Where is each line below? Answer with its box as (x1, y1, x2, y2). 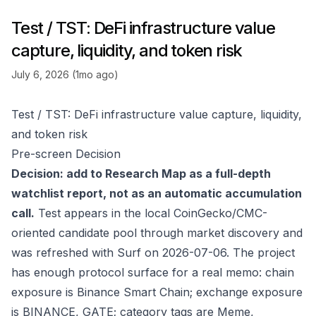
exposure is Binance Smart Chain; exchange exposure (11, 285, 303, 299)
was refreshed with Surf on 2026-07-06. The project (11, 245, 295, 260)
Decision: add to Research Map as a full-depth (11, 166, 271, 181)
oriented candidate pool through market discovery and (11, 226, 303, 240)
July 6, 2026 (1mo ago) (11, 68, 119, 80)
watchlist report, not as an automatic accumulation (11, 186, 302, 200)
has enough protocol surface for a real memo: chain (11, 265, 294, 279)
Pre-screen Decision (11, 147, 121, 161)
